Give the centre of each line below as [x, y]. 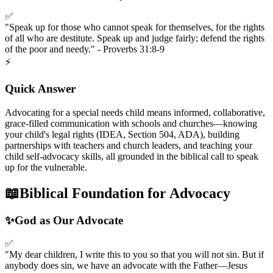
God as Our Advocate [69, 220]
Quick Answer [40, 89]
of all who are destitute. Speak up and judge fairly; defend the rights [135, 38]
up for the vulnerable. [46, 167]
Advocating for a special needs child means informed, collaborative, [135, 112]
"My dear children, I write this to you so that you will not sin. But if [134, 255]
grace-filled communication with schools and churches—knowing [131, 123]
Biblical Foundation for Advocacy [125, 193]
